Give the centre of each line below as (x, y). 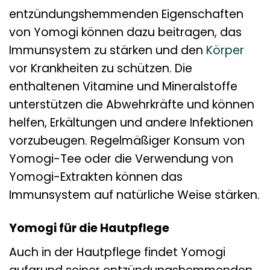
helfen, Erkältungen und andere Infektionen (131, 123)
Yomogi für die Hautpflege (89, 228)
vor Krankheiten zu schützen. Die (101, 69)
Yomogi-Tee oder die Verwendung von (121, 159)
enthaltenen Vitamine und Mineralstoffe (123, 87)
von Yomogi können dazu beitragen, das (125, 33)
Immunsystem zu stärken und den (108, 51)
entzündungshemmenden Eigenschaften (126, 14)
